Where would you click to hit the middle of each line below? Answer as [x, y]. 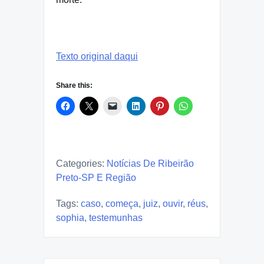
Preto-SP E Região [96, 178]
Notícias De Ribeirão [150, 164]
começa [122, 204]
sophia [70, 218]
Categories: [80, 164]
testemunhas [116, 218]
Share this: [74, 86]
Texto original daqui [97, 57]
